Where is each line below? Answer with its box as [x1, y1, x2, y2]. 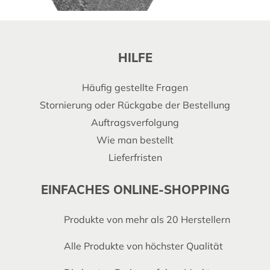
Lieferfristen [108, 151, 162, 163]
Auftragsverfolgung [91, 116, 179, 128]
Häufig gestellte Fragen [82, 81, 188, 93]
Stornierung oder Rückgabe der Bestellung [40, 98, 230, 111]
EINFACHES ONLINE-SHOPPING [40, 181, 230, 197]
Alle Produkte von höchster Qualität [64, 239, 225, 252]
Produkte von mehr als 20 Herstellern [64, 213, 230, 225]
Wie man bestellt [96, 133, 174, 146]
